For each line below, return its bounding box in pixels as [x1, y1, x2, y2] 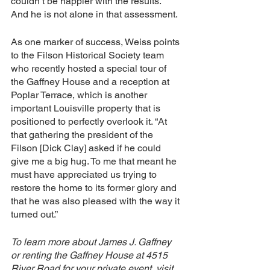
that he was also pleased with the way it [11, 195, 182, 207]
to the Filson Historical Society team [11, 49, 166, 61]
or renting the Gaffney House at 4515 [11, 250, 170, 261]
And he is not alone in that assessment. [11, 8, 178, 20]
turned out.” [11, 209, 58, 220]
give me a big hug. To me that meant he [11, 155, 179, 167]
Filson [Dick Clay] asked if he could [11, 142, 163, 154]
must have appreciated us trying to [11, 169, 159, 180]
